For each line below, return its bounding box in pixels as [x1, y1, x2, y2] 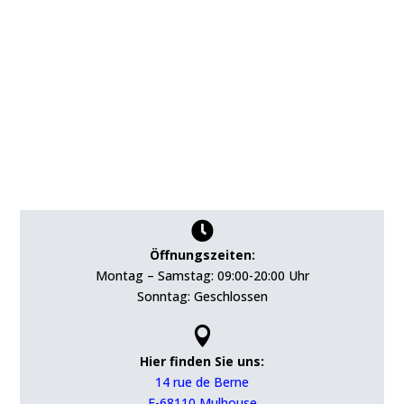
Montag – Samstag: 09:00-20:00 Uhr [95, 266, 309, 284]
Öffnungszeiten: [149, 245, 255, 263]
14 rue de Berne [155, 372, 249, 390]
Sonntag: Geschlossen [136, 287, 268, 305]
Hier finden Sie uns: [140, 352, 264, 370]
